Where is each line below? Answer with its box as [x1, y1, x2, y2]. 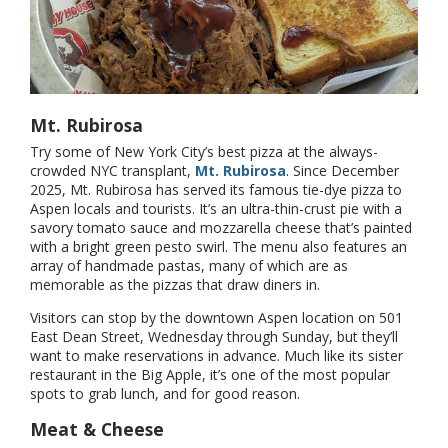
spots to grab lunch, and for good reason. [30, 384, 300, 404]
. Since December [286, 161, 399, 181]
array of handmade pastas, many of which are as [30, 256, 348, 276]
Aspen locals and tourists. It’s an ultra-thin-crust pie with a [30, 199, 402, 219]
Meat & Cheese [30, 417, 164, 442]
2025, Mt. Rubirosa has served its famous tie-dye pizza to [30, 180, 402, 200]
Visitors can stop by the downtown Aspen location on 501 [30, 308, 403, 328]
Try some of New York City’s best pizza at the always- [30, 142, 378, 162]
